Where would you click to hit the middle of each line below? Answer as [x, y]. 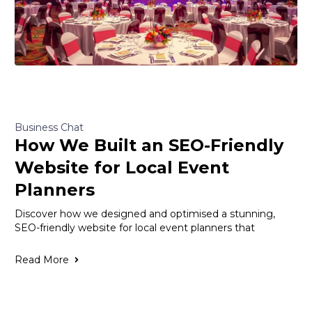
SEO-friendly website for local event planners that [134, 228]
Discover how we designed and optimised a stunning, [145, 214]
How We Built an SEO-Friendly [149, 146]
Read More [41, 260]
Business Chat [49, 128]
